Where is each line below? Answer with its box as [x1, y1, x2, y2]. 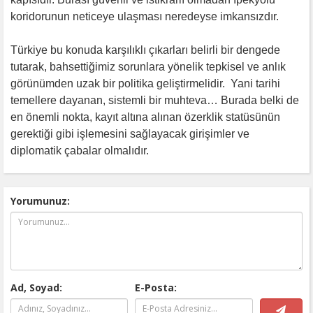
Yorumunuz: [10, 194, 70, 208]
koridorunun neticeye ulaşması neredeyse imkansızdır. [10, 10, 279, 22]
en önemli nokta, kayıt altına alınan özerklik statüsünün [10, 110, 280, 123]
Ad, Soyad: [10, 280, 62, 294]
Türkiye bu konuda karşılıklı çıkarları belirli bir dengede [10, 43, 280, 56]
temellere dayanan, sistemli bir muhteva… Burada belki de [10, 94, 299, 106]
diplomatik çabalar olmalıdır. [10, 144, 152, 156]
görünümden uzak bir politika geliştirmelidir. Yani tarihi [10, 77, 280, 89]
